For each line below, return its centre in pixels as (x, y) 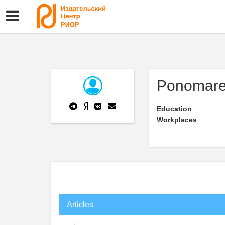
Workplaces (177, 120)
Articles (80, 205)
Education (174, 109)
